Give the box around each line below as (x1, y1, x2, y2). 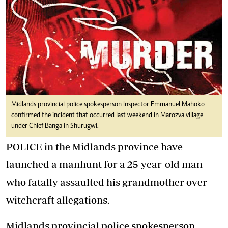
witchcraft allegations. (6, 194, 109, 206)
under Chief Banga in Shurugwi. (11, 123, 99, 130)
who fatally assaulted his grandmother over (6, 176, 207, 188)
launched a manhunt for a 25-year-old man (6, 158, 203, 170)
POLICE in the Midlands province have (6, 140, 183, 152)
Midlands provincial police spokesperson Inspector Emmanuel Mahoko (11, 101, 205, 108)
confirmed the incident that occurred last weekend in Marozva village (11, 112, 203, 119)
